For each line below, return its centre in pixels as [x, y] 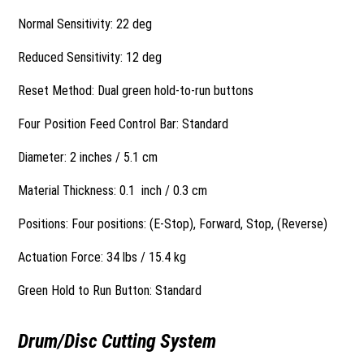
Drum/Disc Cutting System [117, 341]
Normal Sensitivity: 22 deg [85, 24]
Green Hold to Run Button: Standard [110, 290]
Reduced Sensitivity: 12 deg [90, 57]
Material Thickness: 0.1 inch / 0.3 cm [113, 191]
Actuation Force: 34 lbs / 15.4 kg [102, 257]
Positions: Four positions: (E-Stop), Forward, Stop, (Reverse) [173, 224]
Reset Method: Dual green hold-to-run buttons [136, 91]
